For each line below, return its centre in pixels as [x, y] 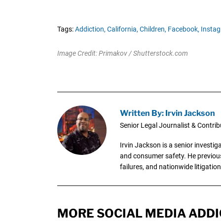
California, [122, 29]
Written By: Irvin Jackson [167, 113]
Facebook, [183, 29]
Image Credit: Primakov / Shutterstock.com [122, 53]
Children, [153, 29]
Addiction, [90, 29]
